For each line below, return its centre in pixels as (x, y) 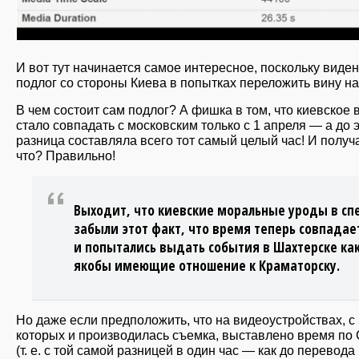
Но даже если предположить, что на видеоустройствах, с (186, 319)
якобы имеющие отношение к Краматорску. (207, 265)
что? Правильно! (66, 156)
